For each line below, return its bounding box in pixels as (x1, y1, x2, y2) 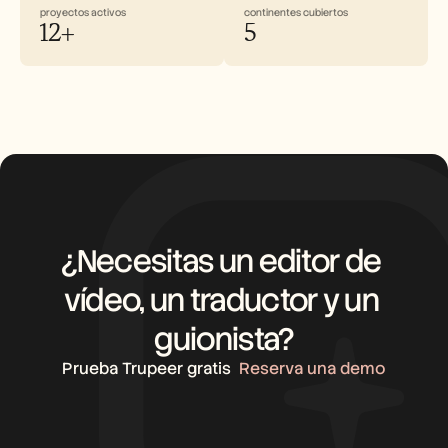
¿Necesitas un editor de (61, 241, 382, 281)
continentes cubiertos (244, 6, 348, 19)
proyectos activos (40, 6, 126, 19)
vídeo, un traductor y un (63, 280, 379, 320)
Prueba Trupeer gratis (62, 358, 231, 379)
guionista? (154, 319, 294, 359)
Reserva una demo (239, 358, 386, 379)
